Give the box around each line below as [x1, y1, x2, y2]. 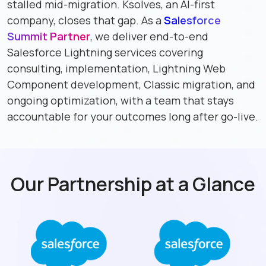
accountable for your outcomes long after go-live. [7, 109, 258, 124]
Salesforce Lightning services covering [7, 45, 203, 60]
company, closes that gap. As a [7, 13, 164, 28]
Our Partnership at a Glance [11, 171, 255, 198]
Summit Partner [7, 29, 90, 44]
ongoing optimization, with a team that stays [7, 93, 234, 108]
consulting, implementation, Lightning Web [7, 61, 226, 76]
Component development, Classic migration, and [7, 77, 255, 92]
